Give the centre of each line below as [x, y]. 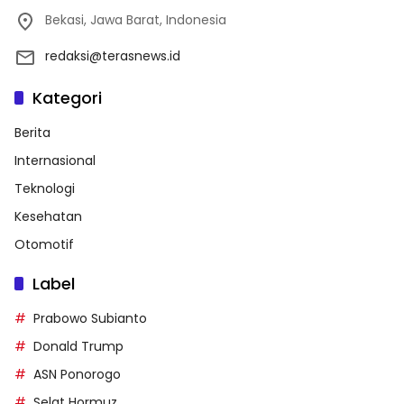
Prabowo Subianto [90, 318]
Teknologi [45, 188]
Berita [32, 132]
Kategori [67, 97]
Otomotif [44, 244]
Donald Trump [78, 346]
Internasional [55, 160]
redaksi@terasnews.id [113, 55]
